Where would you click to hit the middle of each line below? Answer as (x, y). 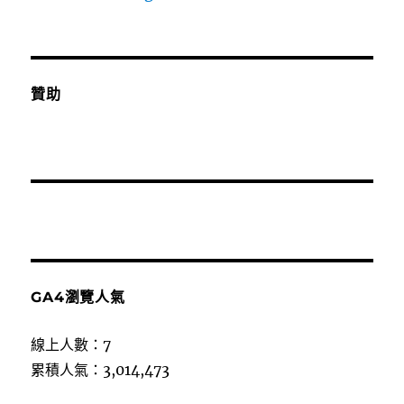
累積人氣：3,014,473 (101, 369)
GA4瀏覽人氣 (78, 297)
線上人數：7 (71, 344)
